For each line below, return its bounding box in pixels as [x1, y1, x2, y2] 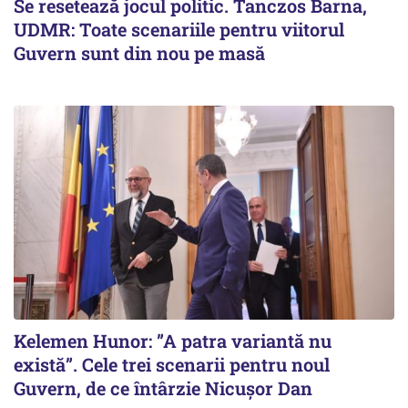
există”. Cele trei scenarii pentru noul [14, 352, 330, 377]
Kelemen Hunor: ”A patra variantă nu [14, 329, 331, 353]
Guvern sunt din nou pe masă [14, 41, 265, 66]
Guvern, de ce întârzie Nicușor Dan [14, 376, 312, 401]
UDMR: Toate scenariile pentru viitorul [14, 17, 344, 42]
